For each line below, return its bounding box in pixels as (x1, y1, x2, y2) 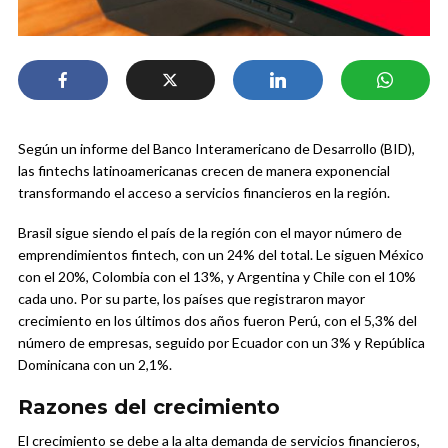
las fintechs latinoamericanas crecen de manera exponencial (18, 162, 390, 180)
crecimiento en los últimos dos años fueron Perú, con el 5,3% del (18, 312, 417, 330)
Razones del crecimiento (18, 395, 280, 420)
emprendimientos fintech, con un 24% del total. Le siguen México (18, 246, 424, 264)
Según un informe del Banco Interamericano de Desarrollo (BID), (18, 140, 415, 158)
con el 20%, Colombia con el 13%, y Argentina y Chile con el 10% (18, 268, 416, 286)
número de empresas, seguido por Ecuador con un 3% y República (18, 334, 425, 352)
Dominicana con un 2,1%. (18, 356, 172, 374)
